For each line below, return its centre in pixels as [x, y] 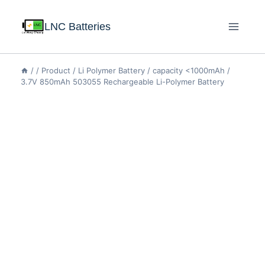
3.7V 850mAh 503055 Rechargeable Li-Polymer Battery [122, 82]
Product [56, 70]
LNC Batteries [77, 26]
